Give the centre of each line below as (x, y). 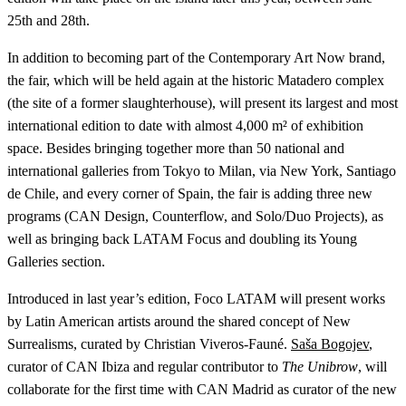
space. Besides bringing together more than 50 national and (176, 149)
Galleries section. (56, 262)
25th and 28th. (48, 21)
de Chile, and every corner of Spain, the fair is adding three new (190, 194)
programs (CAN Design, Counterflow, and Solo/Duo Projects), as (195, 217)
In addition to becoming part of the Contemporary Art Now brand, (196, 58)
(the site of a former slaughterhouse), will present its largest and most (203, 103)
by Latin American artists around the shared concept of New (179, 322)
